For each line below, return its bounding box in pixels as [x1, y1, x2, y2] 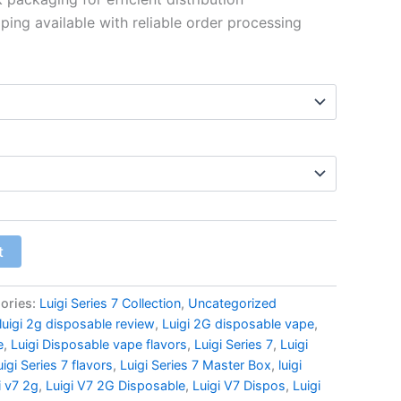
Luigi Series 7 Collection [39, 294, 181, 311]
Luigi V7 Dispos [192, 377, 286, 393]
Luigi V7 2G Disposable [46, 377, 185, 393]
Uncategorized [188, 294, 277, 311]
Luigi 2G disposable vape [162, 315, 314, 331]
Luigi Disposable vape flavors [11, 336, 187, 352]
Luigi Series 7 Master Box [120, 356, 271, 372]
